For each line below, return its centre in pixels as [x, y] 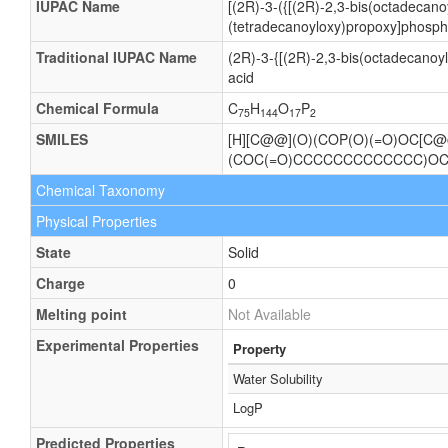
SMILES [62, 139]
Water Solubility [278, 378]
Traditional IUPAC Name [116, 57]
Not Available [269, 314]
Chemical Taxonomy [100, 190]
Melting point [81, 314]
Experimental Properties [117, 345]
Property [259, 348]
